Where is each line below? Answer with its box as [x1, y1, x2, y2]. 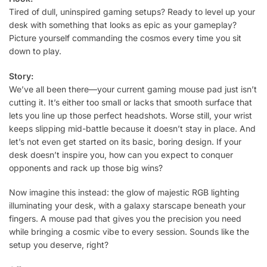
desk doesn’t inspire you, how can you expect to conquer [9, 149, 233, 160]
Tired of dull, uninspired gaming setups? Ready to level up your [9, 7, 255, 17]
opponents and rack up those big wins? [9, 162, 163, 173]
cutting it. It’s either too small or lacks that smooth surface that [9, 97, 252, 107]
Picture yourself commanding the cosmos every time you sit [9, 33, 241, 44]
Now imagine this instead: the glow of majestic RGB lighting [9, 187, 240, 198]
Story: [9, 70, 33, 81]
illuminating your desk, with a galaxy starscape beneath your [9, 200, 246, 211]
